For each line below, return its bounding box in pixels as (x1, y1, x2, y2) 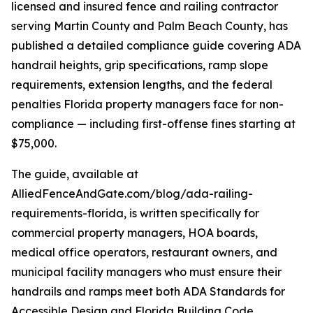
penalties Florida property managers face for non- (11, 97, 284, 112)
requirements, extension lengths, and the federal (11, 78, 272, 92)
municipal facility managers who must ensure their (11, 265, 282, 279)
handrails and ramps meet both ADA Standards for (11, 284, 285, 299)
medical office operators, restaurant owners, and (11, 245, 277, 260)
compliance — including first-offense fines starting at (11, 117, 296, 131)
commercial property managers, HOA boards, (11, 226, 258, 240)
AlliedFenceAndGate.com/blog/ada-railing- (11, 187, 253, 201)
